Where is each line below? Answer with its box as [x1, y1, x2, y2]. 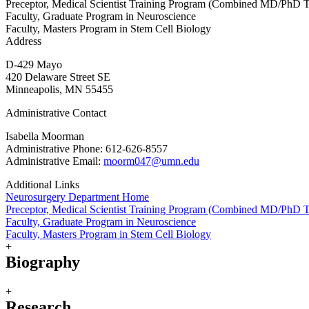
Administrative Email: [6, 155, 103, 168]
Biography [6, 253, 80, 272]
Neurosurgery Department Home [6, 191, 149, 203]
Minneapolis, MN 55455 [6, 83, 113, 96]
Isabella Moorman [6, 130, 84, 143]
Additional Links [6, 179, 79, 191]
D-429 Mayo [6, 59, 62, 71]
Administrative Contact [6, 107, 106, 119]
